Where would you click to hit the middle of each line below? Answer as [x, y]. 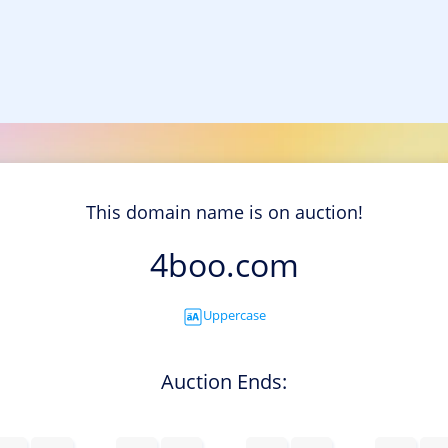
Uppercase [234, 315]
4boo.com [224, 265]
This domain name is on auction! [224, 212]
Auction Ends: [224, 381]
